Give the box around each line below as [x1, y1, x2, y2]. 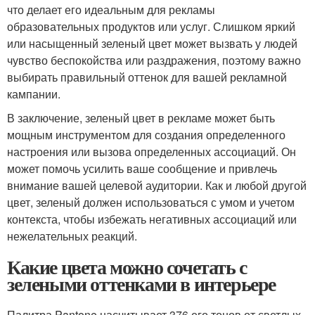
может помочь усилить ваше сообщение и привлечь [7, 160, 277, 177]
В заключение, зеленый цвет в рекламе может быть [7, 110, 275, 127]
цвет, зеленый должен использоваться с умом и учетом [7, 194, 295, 211]
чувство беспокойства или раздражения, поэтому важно [7, 52, 301, 69]
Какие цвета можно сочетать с [7, 252, 247, 282]
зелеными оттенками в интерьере [7, 269, 276, 299]
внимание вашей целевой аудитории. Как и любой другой [7, 177, 307, 194]
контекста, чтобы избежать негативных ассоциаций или [7, 211, 297, 228]
